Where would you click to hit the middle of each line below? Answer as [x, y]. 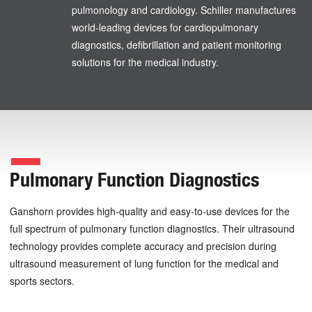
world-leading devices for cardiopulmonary [165, 28]
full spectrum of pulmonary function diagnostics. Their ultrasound [152, 229]
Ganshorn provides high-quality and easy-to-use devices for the [150, 211]
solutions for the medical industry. [145, 62]
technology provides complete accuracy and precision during [143, 246]
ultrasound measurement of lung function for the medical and [144, 264]
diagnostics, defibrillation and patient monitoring [176, 45]
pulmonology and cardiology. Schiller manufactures [184, 10]
